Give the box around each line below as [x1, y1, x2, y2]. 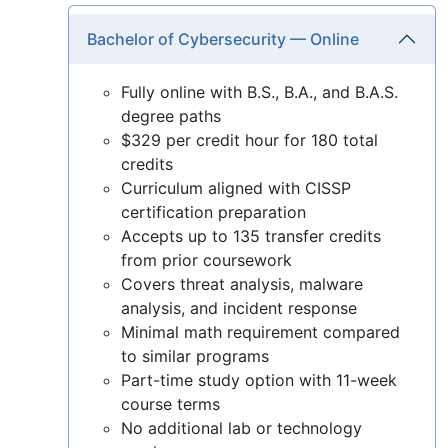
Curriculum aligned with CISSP [121, 177, 351, 198]
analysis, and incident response [121, 297, 357, 318]
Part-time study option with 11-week [121, 369, 397, 390]
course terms [121, 393, 220, 414]
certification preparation [121, 201, 306, 222]
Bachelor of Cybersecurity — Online [87, 28, 359, 49]
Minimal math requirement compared [121, 321, 400, 342]
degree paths [121, 105, 221, 126]
